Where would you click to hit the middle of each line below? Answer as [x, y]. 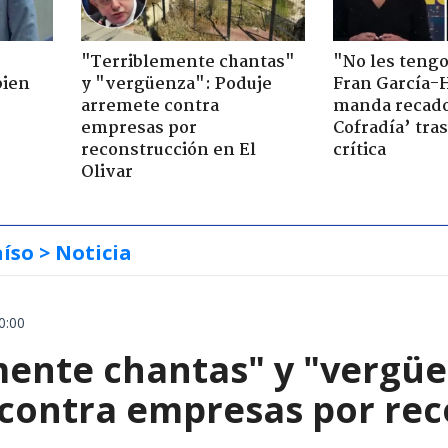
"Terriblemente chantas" [187, 62]
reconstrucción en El [168, 150]
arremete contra [149, 106]
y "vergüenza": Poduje [176, 84]
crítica [359, 150]
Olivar [106, 172]
